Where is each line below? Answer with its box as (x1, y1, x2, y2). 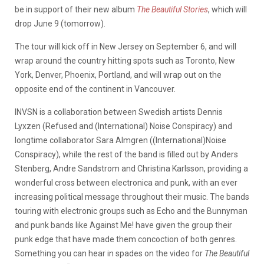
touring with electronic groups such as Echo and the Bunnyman (15, 206, 247, 216)
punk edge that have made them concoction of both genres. (15, 235, 237, 244)
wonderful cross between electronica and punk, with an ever (15, 178, 237, 187)
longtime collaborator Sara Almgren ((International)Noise (15, 136, 226, 145)
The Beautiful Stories (137, 5, 208, 14)
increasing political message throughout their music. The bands (15, 192, 249, 202)
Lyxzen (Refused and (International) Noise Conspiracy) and (15, 121, 232, 131)
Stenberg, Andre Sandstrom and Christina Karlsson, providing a (15, 164, 248, 173)
